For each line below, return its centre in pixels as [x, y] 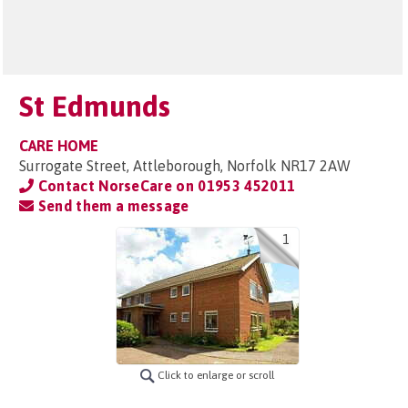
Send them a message [112, 206]
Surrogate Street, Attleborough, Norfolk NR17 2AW [185, 166]
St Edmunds [95, 106]
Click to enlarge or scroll [214, 375]
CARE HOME [59, 146]
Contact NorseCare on [116, 186]
